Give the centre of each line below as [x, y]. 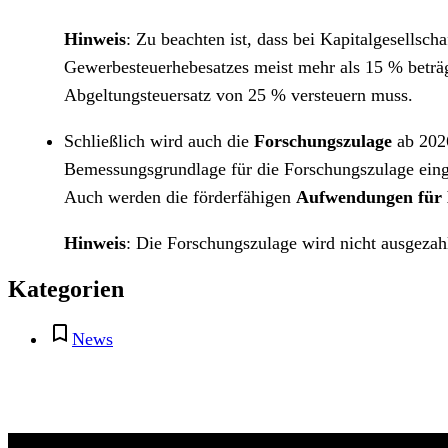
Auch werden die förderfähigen [180, 197]
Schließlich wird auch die [159, 141]
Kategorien [66, 289]
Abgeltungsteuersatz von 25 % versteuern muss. [238, 95]
